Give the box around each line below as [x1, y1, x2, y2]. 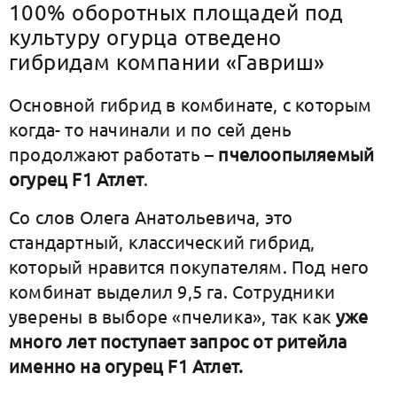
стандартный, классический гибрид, [9, 230, 315, 253]
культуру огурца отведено [9, 24, 282, 50]
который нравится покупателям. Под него [9, 255, 370, 277]
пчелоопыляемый [218, 143, 375, 165]
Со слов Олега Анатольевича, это [9, 206, 293, 228]
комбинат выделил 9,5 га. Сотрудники [9, 280, 336, 302]
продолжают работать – [9, 143, 219, 165]
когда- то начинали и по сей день [9, 118, 292, 140]
